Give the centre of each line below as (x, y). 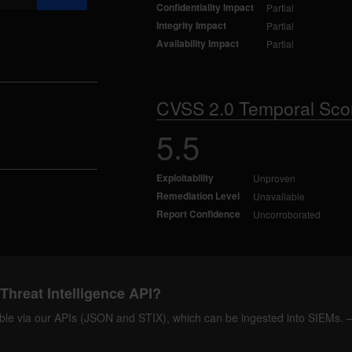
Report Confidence (198, 214)
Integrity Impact (191, 25)
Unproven (274, 178)
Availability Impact (197, 43)
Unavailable (279, 196)
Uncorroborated (286, 214)
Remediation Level (198, 196)
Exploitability (185, 178)
